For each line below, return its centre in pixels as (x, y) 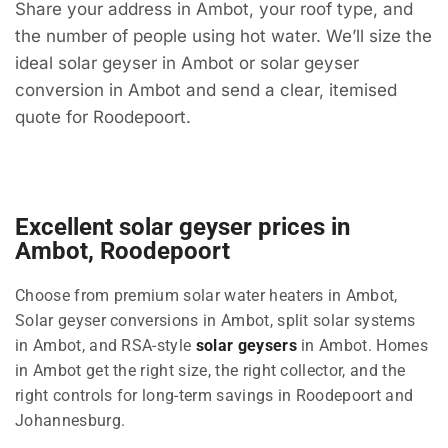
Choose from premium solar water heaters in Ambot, (206, 295)
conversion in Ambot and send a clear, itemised (206, 90)
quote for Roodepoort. (103, 117)
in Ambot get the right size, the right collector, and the (210, 370)
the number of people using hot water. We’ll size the (223, 36)
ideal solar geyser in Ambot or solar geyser (187, 63)
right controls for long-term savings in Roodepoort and (214, 395)
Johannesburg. (70, 420)
